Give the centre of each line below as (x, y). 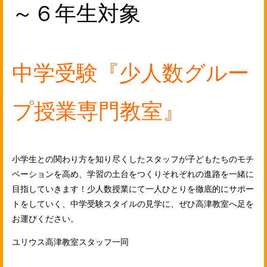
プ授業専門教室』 (98, 111)
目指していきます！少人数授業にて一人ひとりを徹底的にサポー (133, 189)
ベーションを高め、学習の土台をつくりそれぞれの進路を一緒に (133, 174)
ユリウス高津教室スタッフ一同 (70, 242)
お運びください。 (45, 218)
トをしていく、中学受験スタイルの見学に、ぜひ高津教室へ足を (133, 204)
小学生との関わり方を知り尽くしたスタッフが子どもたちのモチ (133, 159)
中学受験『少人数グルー (131, 73)
